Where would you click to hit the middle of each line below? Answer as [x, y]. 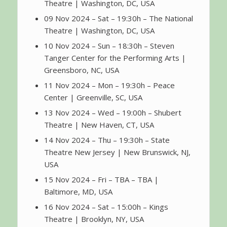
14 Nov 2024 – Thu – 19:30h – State [107, 140]
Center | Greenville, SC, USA [93, 98]
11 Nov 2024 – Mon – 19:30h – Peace [109, 85]
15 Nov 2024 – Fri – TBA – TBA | [101, 180]
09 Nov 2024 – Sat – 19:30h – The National [118, 18]
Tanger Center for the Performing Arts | [115, 58]
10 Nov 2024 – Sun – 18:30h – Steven [109, 46]
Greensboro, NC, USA [81, 70]
